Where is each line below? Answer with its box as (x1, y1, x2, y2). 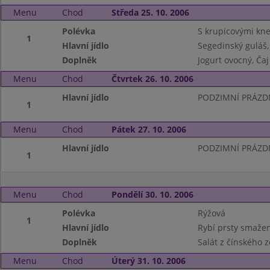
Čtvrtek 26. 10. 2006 (111, 73, 193, 84)
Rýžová (197, 207, 225, 219)
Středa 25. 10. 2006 (111, 7, 189, 18)
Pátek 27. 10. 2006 (111, 124, 186, 135)
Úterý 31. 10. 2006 (111, 255, 186, 266)
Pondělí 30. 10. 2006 (111, 189, 193, 200)
